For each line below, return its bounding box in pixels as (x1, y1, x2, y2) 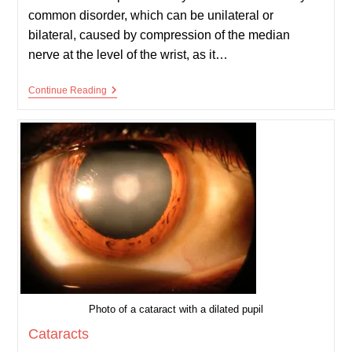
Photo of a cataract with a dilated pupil (89, 302, 263, 315)
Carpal (105, 84, 139, 97)
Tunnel (105, 97, 140, 110)
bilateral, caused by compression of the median (27, 28, 290, 42)
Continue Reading (27, 85, 107, 97)
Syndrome (105, 109, 157, 123)
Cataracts (27, 325, 89, 342)
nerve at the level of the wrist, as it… (27, 48, 228, 62)
